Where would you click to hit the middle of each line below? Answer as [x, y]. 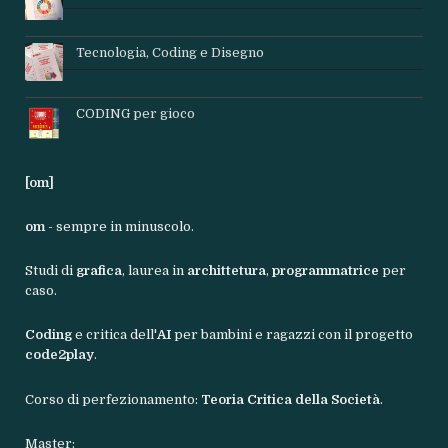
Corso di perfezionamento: [113, 399]
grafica [99, 271]
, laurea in [155, 271]
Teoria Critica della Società [291, 399]
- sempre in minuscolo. [121, 227]
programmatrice [327, 271]
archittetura [227, 271]
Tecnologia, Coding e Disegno [170, 53]
